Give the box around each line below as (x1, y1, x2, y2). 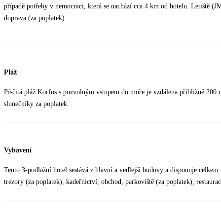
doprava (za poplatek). (4, 14, 67, 22)
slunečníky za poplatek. (4, 100, 69, 108)
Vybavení (4, 146, 32, 154)
